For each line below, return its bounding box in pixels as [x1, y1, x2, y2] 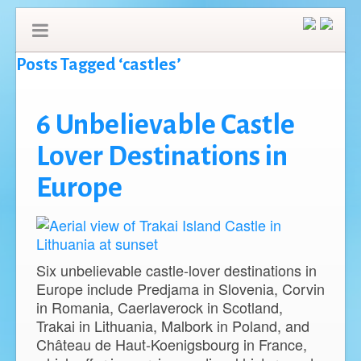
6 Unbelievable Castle [36, 110, 295, 140]
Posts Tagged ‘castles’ [16, 56, 181, 74]
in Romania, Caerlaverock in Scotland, [36, 297, 283, 317]
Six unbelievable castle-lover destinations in [36, 259, 317, 280]
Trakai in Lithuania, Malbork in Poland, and [36, 315, 309, 336]
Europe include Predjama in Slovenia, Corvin [36, 278, 325, 299]
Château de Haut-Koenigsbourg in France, [36, 334, 307, 355]
